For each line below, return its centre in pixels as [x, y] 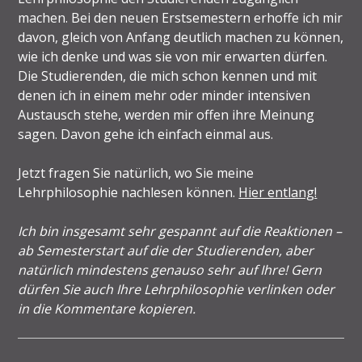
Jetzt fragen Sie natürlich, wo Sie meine [136, 173]
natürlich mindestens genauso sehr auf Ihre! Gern [170, 269]
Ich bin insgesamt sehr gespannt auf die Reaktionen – [180, 231]
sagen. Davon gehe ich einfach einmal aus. [146, 134]
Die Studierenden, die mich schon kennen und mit [168, 76]
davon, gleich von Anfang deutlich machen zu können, [181, 37]
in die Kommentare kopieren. [107, 308]
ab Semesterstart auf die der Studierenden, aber [166, 250]
